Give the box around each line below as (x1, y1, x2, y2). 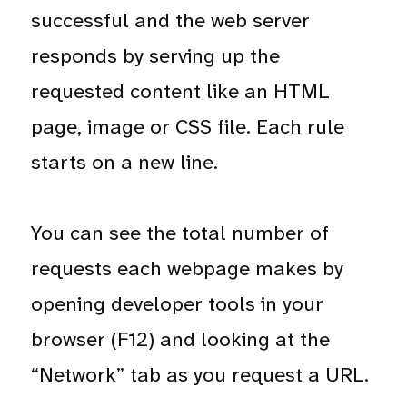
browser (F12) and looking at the (31, 325, 331, 352)
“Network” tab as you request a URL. (31, 361, 370, 388)
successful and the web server (31, 6, 311, 34)
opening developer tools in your (31, 290, 324, 317)
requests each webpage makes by (31, 254, 344, 282)
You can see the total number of (31, 219, 330, 246)
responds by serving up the (31, 42, 281, 69)
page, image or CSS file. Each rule (31, 113, 345, 140)
